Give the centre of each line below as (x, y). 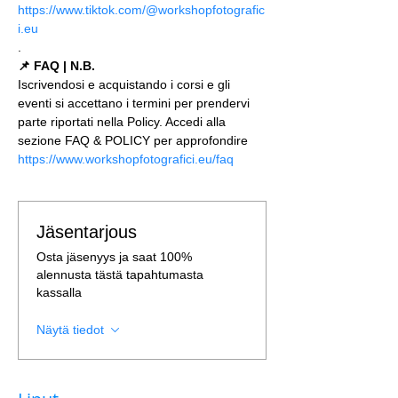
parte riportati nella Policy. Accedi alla (123, 122)
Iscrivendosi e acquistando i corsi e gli (126, 84)
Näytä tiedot (70, 330)
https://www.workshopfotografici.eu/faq (126, 159)
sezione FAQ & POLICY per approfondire (135, 140)
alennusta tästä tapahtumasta (120, 275)
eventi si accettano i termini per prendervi (135, 103)
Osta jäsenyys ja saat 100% (114, 257)
